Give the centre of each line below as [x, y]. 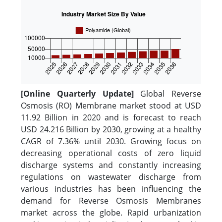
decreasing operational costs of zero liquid [111, 153]
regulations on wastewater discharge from [111, 177]
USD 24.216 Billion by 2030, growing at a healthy [111, 129]
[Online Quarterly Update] [81, 94]
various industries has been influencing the [111, 189]
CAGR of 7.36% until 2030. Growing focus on [111, 141]
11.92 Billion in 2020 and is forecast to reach [111, 117]
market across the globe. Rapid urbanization [111, 213]
